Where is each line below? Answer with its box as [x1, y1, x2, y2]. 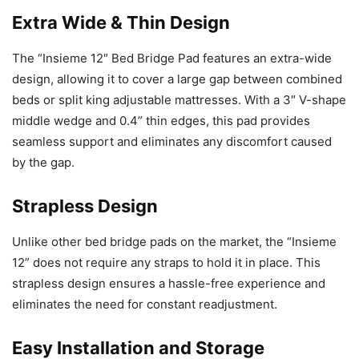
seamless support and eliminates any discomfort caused [12, 134, 332, 150]
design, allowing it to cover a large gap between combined [12, 71, 342, 87]
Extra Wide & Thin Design [12, 12, 230, 34]
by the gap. [12, 155, 75, 171]
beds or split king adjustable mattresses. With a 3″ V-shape [12, 92, 346, 108]
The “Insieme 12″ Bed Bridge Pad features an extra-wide [12, 50, 332, 67]
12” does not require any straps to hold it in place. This [12, 255, 321, 271]
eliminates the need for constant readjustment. [12, 296, 277, 313]
